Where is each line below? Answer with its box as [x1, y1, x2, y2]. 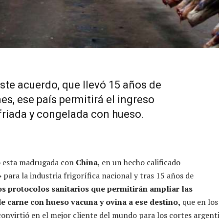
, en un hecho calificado [98, 156, 180, 168]
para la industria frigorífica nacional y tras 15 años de [1, 170, 194, 181]
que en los [180, 196, 218, 207]
